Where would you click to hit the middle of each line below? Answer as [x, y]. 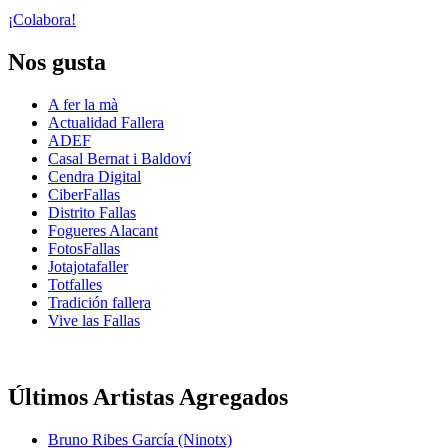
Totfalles [75, 285]
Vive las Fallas [94, 321]
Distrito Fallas [92, 213]
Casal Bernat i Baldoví [119, 159]
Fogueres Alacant [103, 231]
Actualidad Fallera [106, 123]
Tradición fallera [99, 303]
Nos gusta [57, 62]
